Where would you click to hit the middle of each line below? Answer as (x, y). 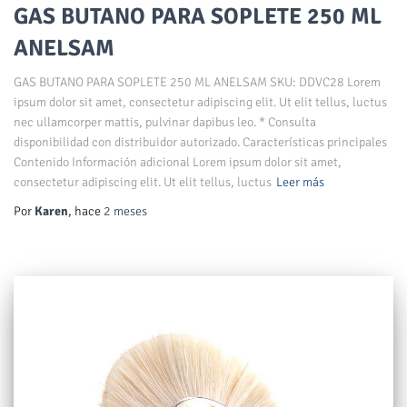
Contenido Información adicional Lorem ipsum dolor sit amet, (178, 163)
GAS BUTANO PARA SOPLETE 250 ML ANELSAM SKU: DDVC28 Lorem (197, 83)
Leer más (300, 183)
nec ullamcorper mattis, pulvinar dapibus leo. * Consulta (165, 123)
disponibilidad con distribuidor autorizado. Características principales (200, 143)
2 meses (125, 212)
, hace (86, 212)
